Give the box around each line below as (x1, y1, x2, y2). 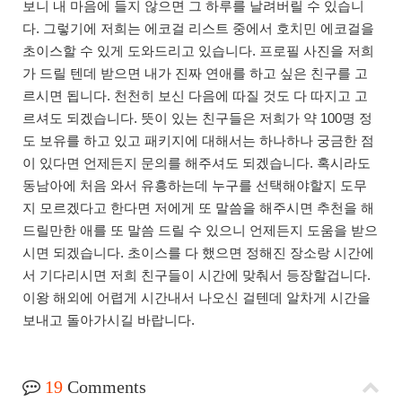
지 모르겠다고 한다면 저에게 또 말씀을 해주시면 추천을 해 (22, 199, 374, 215)
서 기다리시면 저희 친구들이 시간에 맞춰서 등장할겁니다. (22, 267, 371, 283)
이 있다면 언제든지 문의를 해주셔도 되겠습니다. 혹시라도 (22, 154, 371, 170)
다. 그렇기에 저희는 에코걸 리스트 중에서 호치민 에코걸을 (22, 20, 374, 36)
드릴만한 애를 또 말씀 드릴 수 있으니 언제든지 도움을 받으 (22, 222, 378, 238)
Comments (63, 376, 146, 397)
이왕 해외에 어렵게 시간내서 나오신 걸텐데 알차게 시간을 (22, 289, 371, 305)
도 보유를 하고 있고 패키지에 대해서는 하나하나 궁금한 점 (22, 132, 374, 148)
